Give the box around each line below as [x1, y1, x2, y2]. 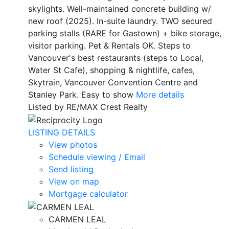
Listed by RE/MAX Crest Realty [28, 102, 148, 112]
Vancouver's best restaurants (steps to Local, [28, 53, 203, 63]
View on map [49, 176, 99, 187]
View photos [49, 140, 97, 150]
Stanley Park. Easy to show [28, 89, 133, 100]
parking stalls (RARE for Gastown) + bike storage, [28, 28, 221, 39]
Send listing [49, 164, 94, 175]
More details [136, 89, 184, 100]
